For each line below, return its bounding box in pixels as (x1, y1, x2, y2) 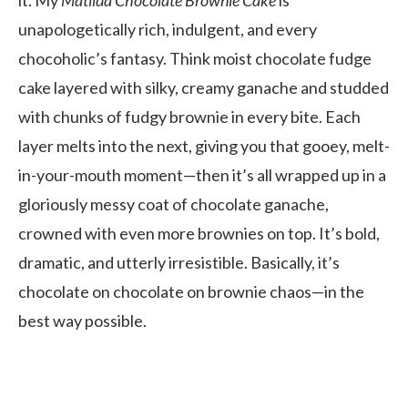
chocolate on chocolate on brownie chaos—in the (18, 280, 364, 301)
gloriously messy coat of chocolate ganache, (18, 193, 329, 214)
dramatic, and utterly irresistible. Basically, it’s (18, 251, 340, 272)
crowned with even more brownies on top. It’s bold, (18, 222, 380, 243)
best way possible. (18, 310, 147, 331)
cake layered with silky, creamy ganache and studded (18, 76, 389, 97)
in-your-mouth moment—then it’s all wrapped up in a (18, 164, 386, 185)
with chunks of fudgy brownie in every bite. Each (18, 106, 361, 127)
